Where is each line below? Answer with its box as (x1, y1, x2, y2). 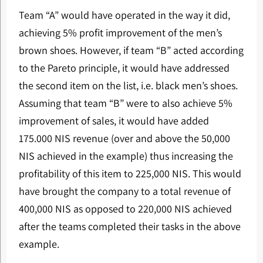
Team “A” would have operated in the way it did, (18, 8, 230, 22)
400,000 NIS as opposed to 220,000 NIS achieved (18, 201, 232, 215)
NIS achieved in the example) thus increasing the (18, 149, 233, 163)
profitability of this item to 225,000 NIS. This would (18, 166, 241, 180)
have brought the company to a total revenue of (18, 184, 231, 198)
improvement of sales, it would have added (18, 113, 209, 127)
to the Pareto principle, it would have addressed (18, 60, 230, 75)
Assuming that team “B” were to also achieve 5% (18, 96, 232, 110)
